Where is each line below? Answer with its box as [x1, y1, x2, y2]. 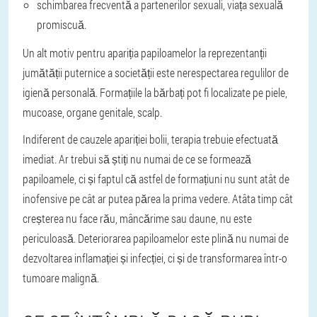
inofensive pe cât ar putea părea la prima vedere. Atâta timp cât [23, 191, 293, 206]
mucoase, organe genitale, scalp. [23, 105, 162, 120]
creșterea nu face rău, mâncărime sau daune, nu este [23, 211, 252, 226]
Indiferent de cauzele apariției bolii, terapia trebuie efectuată [23, 132, 278, 146]
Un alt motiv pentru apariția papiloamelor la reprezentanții [23, 45, 267, 60]
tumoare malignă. [23, 270, 99, 285]
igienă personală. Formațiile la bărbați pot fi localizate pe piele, [23, 85, 287, 100]
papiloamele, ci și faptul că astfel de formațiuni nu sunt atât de [23, 171, 289, 186]
